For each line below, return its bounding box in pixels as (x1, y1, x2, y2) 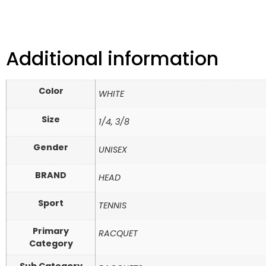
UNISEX (99, 144, 127, 156)
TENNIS (99, 199, 126, 212)
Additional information (6, 45, 218, 72)
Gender (33, 141, 68, 154)
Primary (33, 225, 69, 237)
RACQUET (99, 227, 138, 240)
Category (28, 237, 73, 250)
